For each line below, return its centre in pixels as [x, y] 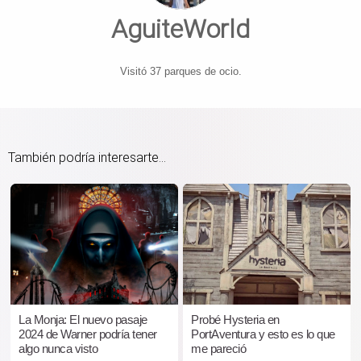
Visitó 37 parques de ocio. [180, 71]
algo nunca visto [58, 348]
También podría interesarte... [87, 157]
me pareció [218, 348]
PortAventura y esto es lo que [263, 334]
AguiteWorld [180, 29]
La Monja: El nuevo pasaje [83, 319]
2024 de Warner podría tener [88, 334]
